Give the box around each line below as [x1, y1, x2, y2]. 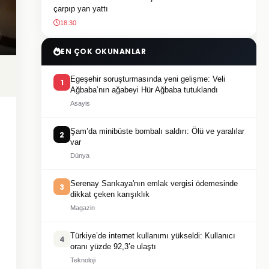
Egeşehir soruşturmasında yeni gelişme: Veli [70, 74, 225, 83]
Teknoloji [70, 256, 95, 264]
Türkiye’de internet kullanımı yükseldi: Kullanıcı [70, 231, 235, 240]
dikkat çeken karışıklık [70, 190, 150, 199]
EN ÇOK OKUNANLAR [61, 46, 146, 56]
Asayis [70, 100, 90, 107]
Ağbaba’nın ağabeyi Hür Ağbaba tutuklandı [70, 85, 218, 94]
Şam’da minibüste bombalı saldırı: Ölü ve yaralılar [70, 127, 244, 136]
